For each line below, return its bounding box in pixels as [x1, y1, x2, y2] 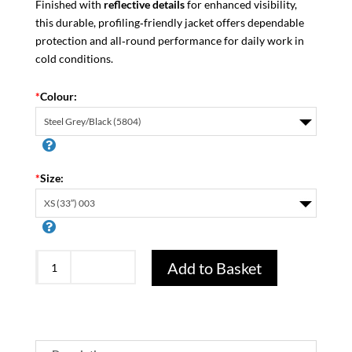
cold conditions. [35, 52, 113, 66]
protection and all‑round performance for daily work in [35, 34, 304, 48]
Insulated [35, 325, 81, 339]
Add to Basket [167, 258, 262, 278]
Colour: [39, 90, 77, 104]
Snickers [35, 253, 77, 267]
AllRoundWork [35, 289, 110, 303]
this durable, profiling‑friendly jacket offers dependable [35, 16, 304, 30]
